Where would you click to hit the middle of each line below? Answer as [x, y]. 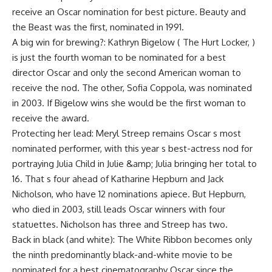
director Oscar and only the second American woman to [127, 73]
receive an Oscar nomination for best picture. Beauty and [129, 12]
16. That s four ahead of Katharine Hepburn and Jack [118, 179]
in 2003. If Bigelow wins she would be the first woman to [129, 103]
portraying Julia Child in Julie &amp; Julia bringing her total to [134, 164]
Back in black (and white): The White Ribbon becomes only [132, 240]
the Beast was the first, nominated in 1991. [98, 27]
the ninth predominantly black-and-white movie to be [122, 255]
